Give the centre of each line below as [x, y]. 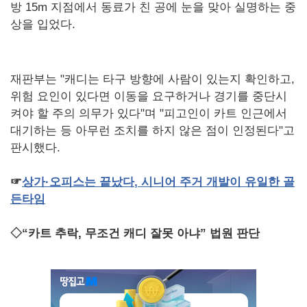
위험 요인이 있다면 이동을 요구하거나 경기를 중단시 [149, 96]
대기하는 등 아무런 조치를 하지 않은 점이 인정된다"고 [152, 130]
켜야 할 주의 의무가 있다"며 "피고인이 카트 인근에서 [149, 113]
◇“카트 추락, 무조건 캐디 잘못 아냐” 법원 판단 [135, 233]
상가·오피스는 [59, 182]
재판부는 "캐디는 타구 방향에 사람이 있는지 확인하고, [152, 79]
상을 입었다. [43, 24]
